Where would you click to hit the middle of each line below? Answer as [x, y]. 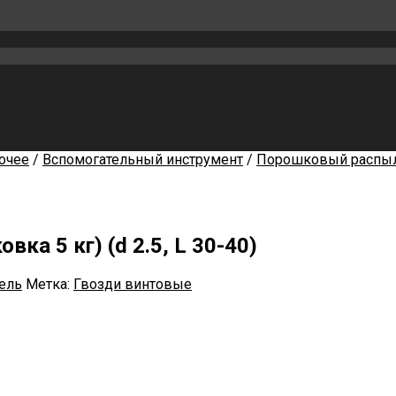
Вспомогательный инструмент [143, 160]
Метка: [49, 284]
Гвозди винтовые [133, 284]
